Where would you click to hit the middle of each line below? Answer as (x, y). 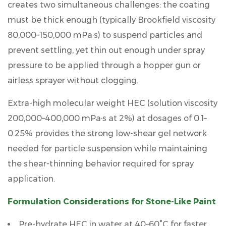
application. (31, 179)
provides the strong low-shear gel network (120, 133)
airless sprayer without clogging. (73, 80)
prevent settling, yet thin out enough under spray (106, 50)
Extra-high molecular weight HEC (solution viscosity (112, 103)
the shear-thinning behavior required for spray (101, 163)
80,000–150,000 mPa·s (53, 35)
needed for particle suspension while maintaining (107, 148)
